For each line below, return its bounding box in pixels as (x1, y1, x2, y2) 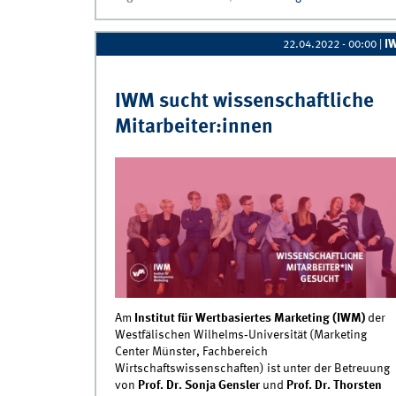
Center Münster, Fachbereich (114, 346, 268, 359)
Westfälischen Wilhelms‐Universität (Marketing (114, 329, 367, 342)
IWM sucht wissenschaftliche (114, 91, 374, 111)
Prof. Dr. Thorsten (286, 379, 382, 392)
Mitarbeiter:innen (114, 117, 273, 137)
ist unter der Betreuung (266, 362, 390, 376)
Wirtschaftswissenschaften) (114, 362, 264, 376)
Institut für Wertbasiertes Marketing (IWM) (133, 312, 368, 325)
